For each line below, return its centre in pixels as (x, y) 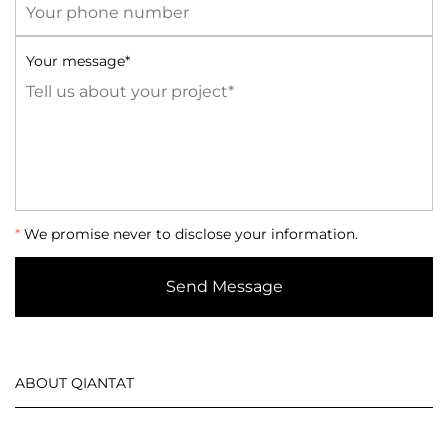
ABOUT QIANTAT (74, 383)
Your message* (78, 61)
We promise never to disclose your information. (189, 234)
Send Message (224, 286)
